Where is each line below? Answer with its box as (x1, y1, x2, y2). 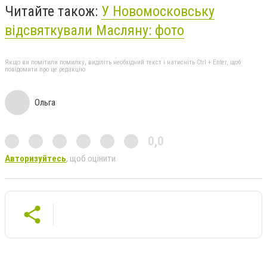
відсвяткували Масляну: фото (5, 22, 184, 39)
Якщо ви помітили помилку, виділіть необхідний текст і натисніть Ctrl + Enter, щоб (5, 58, 241, 66)
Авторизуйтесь (5, 153, 66, 164)
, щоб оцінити (66, 153, 116, 164)
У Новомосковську (101, 3, 215, 20)
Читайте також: (5, 3, 101, 20)
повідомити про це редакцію (5, 65, 85, 73)
